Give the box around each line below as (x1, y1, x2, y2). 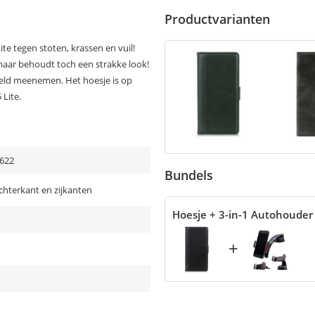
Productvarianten (165, 11, 270, 27)
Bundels (165, 167, 213, 184)
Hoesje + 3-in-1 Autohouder (172, 207, 313, 221)
